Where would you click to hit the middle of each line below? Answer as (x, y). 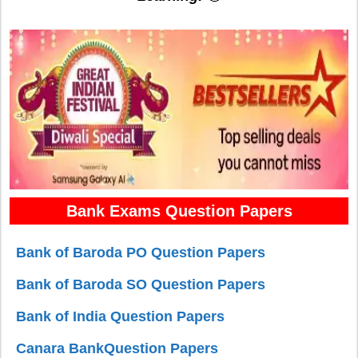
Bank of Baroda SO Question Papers (141, 285)
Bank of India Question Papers (121, 317)
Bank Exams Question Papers (179, 211)
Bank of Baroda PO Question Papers (141, 253)
